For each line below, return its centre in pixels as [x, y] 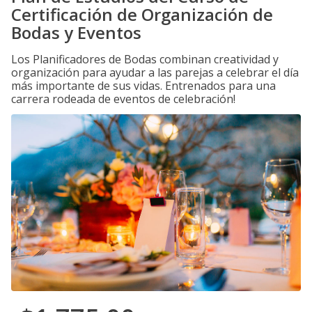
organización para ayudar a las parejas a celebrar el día [155, 72]
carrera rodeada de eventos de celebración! [123, 99]
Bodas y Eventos [76, 32]
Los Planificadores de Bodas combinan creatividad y [145, 59]
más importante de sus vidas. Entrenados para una [143, 86]
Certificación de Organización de [142, 14]
